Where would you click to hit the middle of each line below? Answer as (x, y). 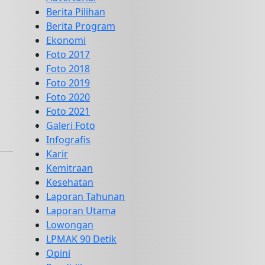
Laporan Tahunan (85, 196)
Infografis (68, 140)
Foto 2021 (68, 111)
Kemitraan (70, 168)
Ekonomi (66, 40)
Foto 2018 (68, 69)
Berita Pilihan (76, 12)
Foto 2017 (68, 54)
